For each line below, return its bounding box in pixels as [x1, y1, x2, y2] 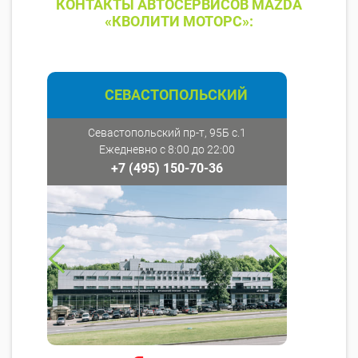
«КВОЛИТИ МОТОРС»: [105, 13, 253, 30]
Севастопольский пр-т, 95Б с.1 [88, 126, 246, 140]
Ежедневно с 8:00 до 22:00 [99, 143, 235, 157]
